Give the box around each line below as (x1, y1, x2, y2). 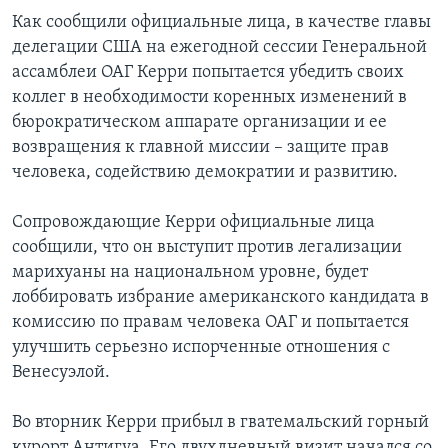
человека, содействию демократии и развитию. (12, 163, 398, 183)
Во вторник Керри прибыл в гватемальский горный (12, 413, 429, 433)
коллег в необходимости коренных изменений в (12, 88, 407, 108)
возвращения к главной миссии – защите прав (12, 138, 389, 158)
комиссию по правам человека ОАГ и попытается (12, 313, 409, 333)
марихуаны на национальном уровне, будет (12, 263, 368, 283)
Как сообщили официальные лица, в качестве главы (12, 13, 431, 33)
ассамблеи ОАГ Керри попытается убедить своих (12, 63, 404, 83)
